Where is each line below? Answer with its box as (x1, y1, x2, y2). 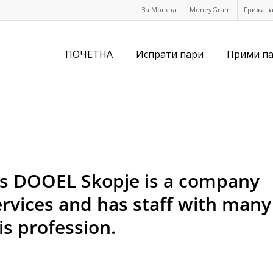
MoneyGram (190, 5, 231, 14)
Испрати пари (136, 48, 204, 61)
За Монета (141, 5, 177, 14)
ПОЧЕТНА (65, 48, 113, 61)
